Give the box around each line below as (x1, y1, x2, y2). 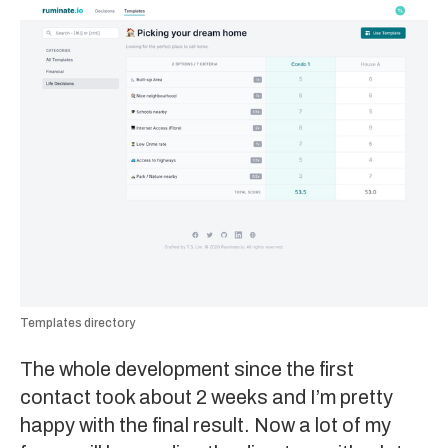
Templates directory (20, 316, 135, 331)
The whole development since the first (20, 358, 354, 381)
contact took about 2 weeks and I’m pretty (20, 386, 393, 409)
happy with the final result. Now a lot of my (20, 414, 391, 437)
